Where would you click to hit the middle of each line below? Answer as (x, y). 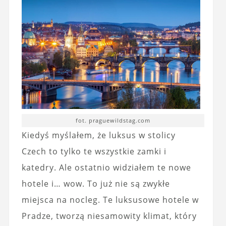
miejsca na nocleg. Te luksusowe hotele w (110, 200)
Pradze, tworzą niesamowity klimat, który (109, 216)
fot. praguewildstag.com (113, 120)
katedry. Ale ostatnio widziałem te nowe (106, 167)
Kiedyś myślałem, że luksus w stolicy (98, 135)
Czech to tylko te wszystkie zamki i (94, 151)
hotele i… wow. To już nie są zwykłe (96, 184)
